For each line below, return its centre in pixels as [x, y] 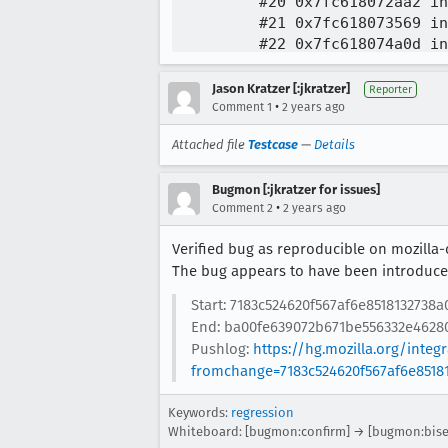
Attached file [210, 144]
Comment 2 [242, 208]
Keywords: [199, 412]
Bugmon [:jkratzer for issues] [296, 189]
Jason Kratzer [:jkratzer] [281, 88]
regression [262, 412]
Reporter [390, 89]
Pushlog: [221, 349]
